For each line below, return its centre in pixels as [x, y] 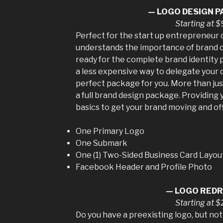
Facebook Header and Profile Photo [144, 167]
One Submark [101, 143]
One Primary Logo [110, 131]
